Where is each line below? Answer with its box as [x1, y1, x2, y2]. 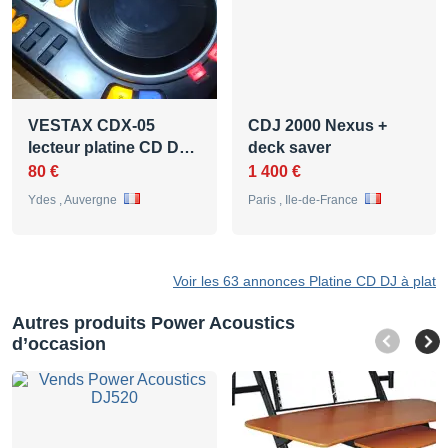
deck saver [248, 138, 331, 156]
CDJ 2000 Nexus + [248, 116, 387, 134]
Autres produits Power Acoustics [12, 312, 295, 333]
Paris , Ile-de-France [248, 192, 361, 207]
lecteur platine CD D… [28, 138, 195, 156]
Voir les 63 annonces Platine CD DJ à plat [173, 272, 436, 289]
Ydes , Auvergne [28, 192, 120, 207]
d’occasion [12, 333, 106, 354]
